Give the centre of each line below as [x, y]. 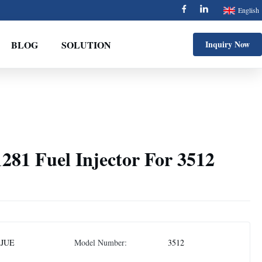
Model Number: [101, 242]
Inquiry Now [227, 44]
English [249, 10]
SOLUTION [86, 44]
